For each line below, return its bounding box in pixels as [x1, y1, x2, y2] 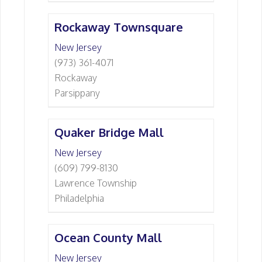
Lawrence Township [54, 177, 137, 189]
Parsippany [54, 87, 100, 99]
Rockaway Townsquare [54, 19, 183, 35]
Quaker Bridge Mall [54, 125, 164, 140]
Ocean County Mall [54, 230, 162, 245]
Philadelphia [54, 192, 104, 204]
